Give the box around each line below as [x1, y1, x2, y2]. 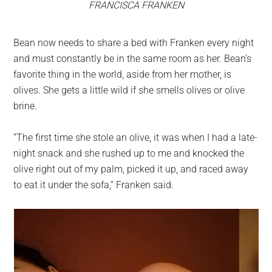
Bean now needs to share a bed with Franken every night [13, 36, 254, 49]
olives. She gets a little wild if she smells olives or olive [13, 84, 245, 96]
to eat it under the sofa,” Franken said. [13, 178, 174, 191]
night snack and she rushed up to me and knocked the [13, 147, 245, 159]
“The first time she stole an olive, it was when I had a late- [13, 131, 258, 143]
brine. [13, 100, 38, 112]
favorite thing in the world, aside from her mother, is [13, 68, 232, 80]
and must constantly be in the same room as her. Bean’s [13, 52, 252, 64]
